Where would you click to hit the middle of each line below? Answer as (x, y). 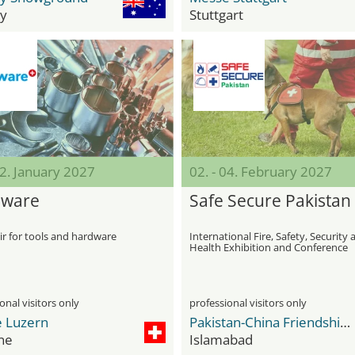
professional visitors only (248, 303)
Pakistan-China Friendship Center (345, 322)
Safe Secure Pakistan (270, 200)
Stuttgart (216, 15)
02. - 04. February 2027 (261, 172)
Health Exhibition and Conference (269, 247)
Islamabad (221, 340)
